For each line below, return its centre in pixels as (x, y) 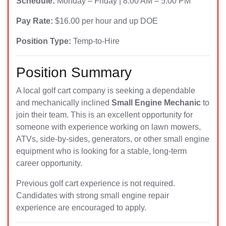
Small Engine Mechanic (156, 103)
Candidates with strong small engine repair (93, 195)
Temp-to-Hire (95, 41)
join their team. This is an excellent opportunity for (104, 115)
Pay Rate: (35, 21)
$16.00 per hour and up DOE (105, 21)
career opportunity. (49, 163)
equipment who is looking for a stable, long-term (101, 151)
